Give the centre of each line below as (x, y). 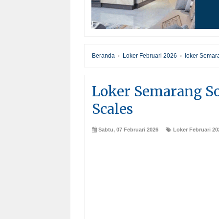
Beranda (103, 56)
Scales (112, 109)
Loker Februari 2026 (150, 56)
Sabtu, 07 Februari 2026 (128, 130)
